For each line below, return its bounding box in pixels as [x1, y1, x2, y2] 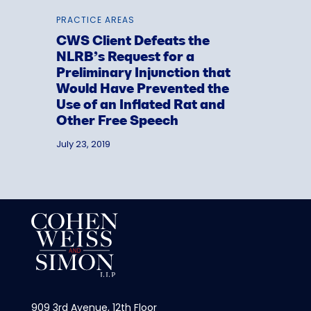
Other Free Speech [56, 115, 178, 128]
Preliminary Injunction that [56, 67, 230, 81]
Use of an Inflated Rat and [56, 99, 225, 112]
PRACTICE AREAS [56, 14, 135, 26]
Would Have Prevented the [56, 83, 229, 96]
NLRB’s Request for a [56, 51, 194, 65]
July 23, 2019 [56, 137, 110, 151]
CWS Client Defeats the [56, 35, 210, 49]
